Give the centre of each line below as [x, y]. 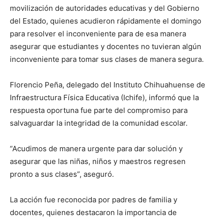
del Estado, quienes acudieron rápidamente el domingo [106, 21]
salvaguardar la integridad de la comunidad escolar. [99, 123]
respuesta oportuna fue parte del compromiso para [99, 110]
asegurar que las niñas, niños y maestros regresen [98, 162]
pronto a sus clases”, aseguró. [62, 174]
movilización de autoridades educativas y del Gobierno [105, 8]
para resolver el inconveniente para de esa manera [98, 34]
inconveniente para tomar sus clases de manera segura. [107, 59]
